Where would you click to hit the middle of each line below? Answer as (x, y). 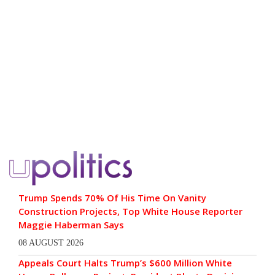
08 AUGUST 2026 (51, 243)
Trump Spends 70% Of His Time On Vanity (112, 198)
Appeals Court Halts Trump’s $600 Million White (125, 263)
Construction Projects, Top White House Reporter (130, 211)
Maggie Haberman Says (71, 225)
